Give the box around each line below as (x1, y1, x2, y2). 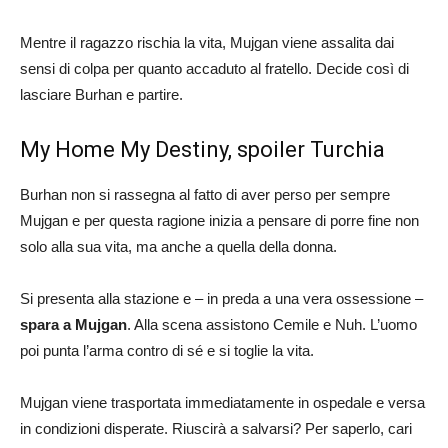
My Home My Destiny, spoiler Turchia (20, 137, 385, 163)
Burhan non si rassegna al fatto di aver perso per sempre (20, 186, 390, 204)
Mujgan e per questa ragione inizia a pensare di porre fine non (20, 212, 419, 230)
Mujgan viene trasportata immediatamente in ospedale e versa (20, 394, 425, 412)
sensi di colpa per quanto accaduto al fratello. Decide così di (20, 60, 409, 78)
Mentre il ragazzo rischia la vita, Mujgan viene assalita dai (20, 34, 394, 52)
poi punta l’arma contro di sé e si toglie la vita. (20, 342, 314, 360)
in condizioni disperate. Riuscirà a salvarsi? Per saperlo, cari (20, 420, 412, 438)
